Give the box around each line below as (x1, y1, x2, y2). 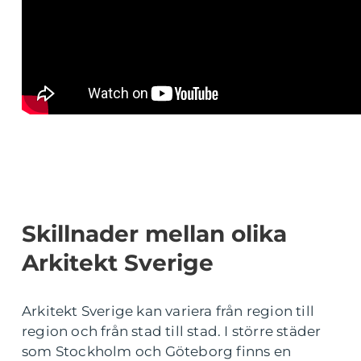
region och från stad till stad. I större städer (22, 323, 322, 339)
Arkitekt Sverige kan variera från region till (22, 303, 315, 319)
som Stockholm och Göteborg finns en (22, 343, 292, 359)
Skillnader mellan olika (22, 220, 287, 247)
